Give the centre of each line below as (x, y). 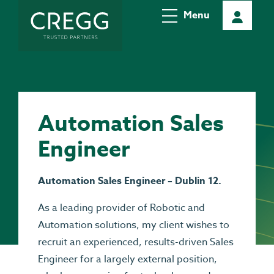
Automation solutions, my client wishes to (134, 225)
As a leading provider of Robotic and (121, 208)
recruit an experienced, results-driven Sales (136, 242)
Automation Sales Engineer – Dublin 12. (130, 181)
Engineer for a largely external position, (128, 259)
